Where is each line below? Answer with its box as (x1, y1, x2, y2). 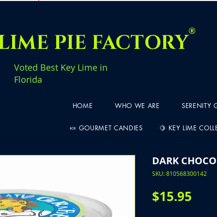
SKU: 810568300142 (152, 169, 207, 177)
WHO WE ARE (115, 101, 160, 110)
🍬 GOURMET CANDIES (70, 123, 143, 132)
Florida (14, 73, 42, 85)
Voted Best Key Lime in (14, 61, 108, 73)
